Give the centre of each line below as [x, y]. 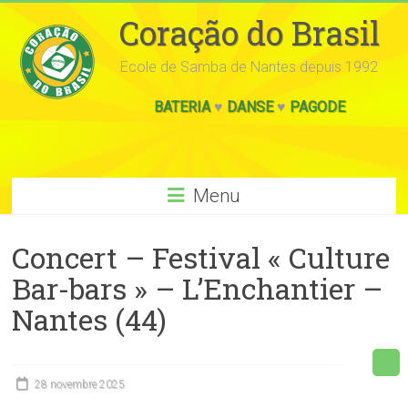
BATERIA [182, 107]
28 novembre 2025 [80, 384]
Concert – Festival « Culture [201, 257]
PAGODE [317, 107]
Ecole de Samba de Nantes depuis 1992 [250, 67]
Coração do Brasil [249, 33]
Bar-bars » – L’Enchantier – [198, 288]
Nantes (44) [90, 319]
